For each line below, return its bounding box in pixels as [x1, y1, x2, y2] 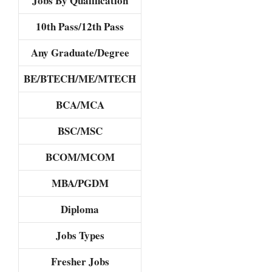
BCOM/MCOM [45, 149, 115, 165]
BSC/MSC [57, 123, 103, 139]
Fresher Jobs [50, 254, 109, 270]
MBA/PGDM [51, 175, 109, 191]
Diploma [61, 202, 99, 217]
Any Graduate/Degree [30, 45, 129, 61]
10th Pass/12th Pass [36, 19, 124, 35]
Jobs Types [55, 228, 104, 243]
